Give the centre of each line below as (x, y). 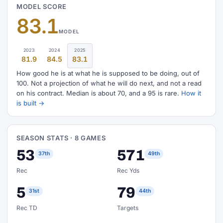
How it (191, 93)
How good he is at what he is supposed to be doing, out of (108, 73)
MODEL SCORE (42, 6)
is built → (30, 103)
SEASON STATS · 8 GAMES (61, 138)
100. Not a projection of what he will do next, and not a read (109, 83)
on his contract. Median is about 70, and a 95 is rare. (99, 93)
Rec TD (27, 208)
